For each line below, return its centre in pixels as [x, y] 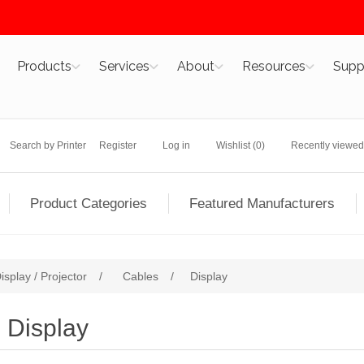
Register [117, 145]
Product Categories [89, 204]
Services [124, 66]
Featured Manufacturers [262, 204]
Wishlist [233, 145]
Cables [141, 276]
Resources [273, 66]
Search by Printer [48, 145]
